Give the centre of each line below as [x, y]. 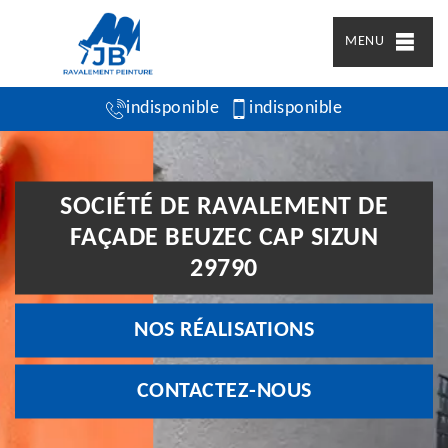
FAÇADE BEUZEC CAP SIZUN [224, 238]
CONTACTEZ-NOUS [224, 391]
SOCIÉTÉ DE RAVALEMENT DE [224, 207]
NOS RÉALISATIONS [224, 330]
